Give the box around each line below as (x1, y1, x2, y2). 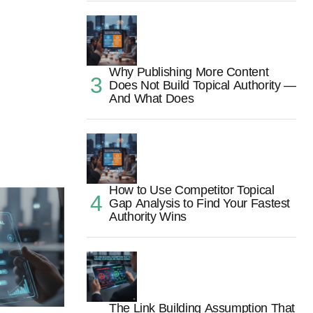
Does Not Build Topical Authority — (109, 78, 296, 93)
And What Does (109, 92, 194, 106)
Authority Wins (109, 210, 187, 224)
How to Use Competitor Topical (109, 183, 275, 198)
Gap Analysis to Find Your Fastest (109, 196, 291, 211)
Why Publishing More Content (109, 65, 269, 80)
